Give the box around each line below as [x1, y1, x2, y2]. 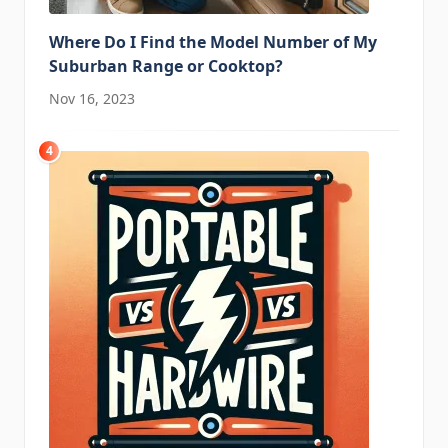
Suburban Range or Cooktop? [49, 55, 283, 78]
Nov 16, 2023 [49, 89, 135, 109]
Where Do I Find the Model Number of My [49, 31, 377, 54]
